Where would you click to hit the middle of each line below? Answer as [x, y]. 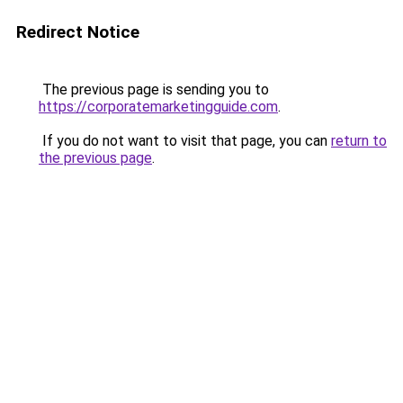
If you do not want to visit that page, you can [185, 141]
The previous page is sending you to [154, 90]
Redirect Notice [78, 32]
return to [359, 141]
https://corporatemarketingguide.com [158, 107]
